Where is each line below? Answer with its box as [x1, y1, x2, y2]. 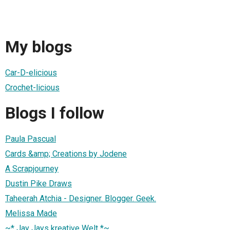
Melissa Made [5, 208, 57, 218]
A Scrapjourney [5, 163, 59, 174]
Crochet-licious [5, 82, 60, 92]
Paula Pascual [5, 133, 56, 144]
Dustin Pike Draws [5, 178, 72, 188]
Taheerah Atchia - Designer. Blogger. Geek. [5, 193, 156, 203]
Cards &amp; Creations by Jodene [5, 148, 127, 159]
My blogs [5, 37, 72, 57]
